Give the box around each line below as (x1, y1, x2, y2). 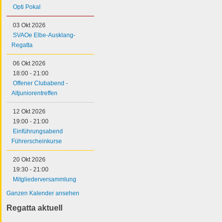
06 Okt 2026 (13, 59, 46, 67)
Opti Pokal (13, 3, 41, 10)
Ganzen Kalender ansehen (6, 189, 79, 197)
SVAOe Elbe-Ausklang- (13, 31, 75, 39)
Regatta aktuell (6, 203, 62, 212)
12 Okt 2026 (13, 108, 46, 115)
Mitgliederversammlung (13, 175, 76, 183)
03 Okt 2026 (13, 21, 46, 29)
